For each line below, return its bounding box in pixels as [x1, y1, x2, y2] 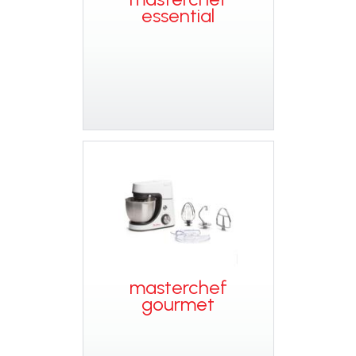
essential [141, 4, 215, 27]
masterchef [129, 276, 227, 299]
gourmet [141, 292, 215, 315]
